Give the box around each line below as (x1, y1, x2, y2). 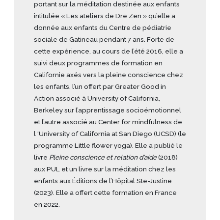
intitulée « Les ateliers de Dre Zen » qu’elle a (34, 12, 175, 20)
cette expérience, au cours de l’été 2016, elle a (34, 47, 183, 55)
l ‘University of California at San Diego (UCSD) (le (34, 130, 186, 138)
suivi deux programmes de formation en (34, 59, 163, 67)
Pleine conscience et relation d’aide (49, 153, 157, 162)
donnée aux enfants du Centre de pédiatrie (34, 24, 171, 32)
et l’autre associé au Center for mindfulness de (34, 118, 182, 126)
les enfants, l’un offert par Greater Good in (34, 82, 166, 91)
